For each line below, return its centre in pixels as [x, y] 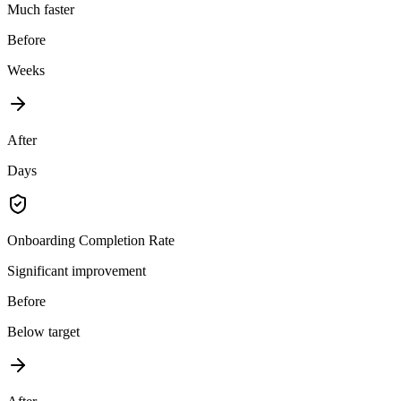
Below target [43, 332]
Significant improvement [77, 271]
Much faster [41, 10]
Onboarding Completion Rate [91, 241]
